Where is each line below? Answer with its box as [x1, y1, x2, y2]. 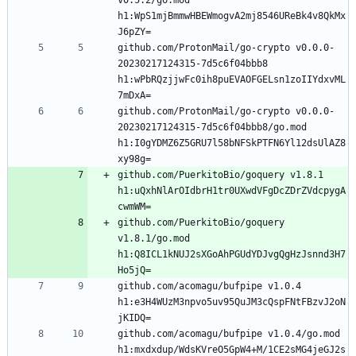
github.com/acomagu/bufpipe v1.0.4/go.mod [118, 327, 340, 339]
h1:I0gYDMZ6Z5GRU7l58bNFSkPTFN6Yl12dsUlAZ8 [118, 137, 346, 149]
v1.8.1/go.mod [118, 232, 190, 244]
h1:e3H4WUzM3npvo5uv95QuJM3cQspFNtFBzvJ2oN [118, 296, 346, 308]
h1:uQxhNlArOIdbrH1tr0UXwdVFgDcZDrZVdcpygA [118, 184, 346, 196]
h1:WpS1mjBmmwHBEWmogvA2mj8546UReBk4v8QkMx [118, 10, 346, 21]
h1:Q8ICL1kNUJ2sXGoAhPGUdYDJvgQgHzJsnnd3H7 [118, 248, 346, 260]
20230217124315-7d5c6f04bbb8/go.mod [118, 121, 307, 133]
